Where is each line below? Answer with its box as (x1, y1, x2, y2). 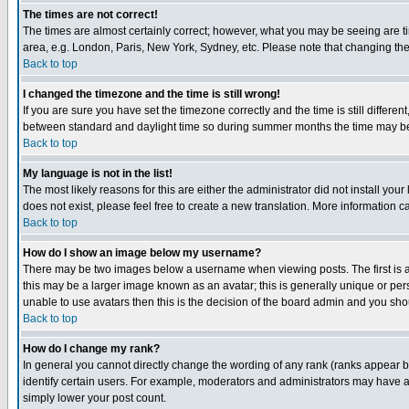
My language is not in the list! (23, 167, 173, 180)
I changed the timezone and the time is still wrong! (23, 88, 280, 100)
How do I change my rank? (23, 342, 160, 355)
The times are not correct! (23, 8, 158, 21)
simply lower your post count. (23, 392, 166, 404)
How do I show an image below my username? (23, 246, 261, 259)
